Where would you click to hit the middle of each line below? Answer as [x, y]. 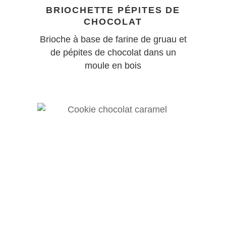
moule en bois [113, 65]
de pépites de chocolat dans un [113, 52]
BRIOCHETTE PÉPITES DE [113, 10]
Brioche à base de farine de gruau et [113, 39]
